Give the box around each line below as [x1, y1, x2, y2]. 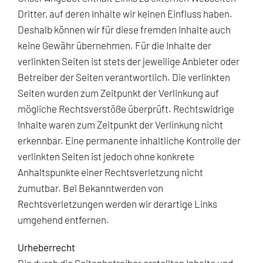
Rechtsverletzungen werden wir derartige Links [18, 197, 217, 210]
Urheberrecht [18, 241, 75, 253]
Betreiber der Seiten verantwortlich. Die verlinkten [18, 70, 230, 83]
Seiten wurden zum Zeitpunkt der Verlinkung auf [18, 86, 219, 99]
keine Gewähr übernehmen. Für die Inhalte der [18, 39, 211, 51]
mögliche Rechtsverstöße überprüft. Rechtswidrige [18, 102, 234, 114]
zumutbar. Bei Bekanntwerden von [18, 181, 163, 194]
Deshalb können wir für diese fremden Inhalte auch [18, 23, 231, 35]
